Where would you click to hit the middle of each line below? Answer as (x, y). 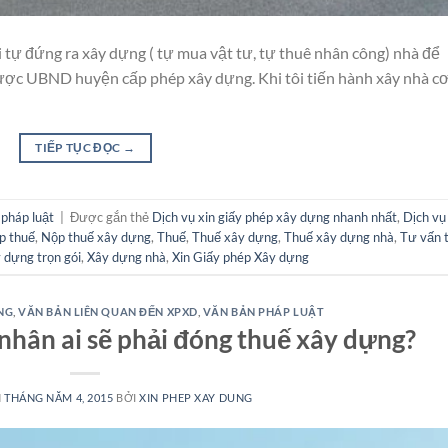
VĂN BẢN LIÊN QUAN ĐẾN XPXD (108, 312)
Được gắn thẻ (111, 216)
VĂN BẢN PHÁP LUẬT (263, 312)
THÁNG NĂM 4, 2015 (58, 397)
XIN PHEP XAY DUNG (196, 397)
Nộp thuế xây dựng (96, 236)
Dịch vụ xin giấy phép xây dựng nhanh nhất (274, 216)
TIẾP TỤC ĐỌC (79, 148)
